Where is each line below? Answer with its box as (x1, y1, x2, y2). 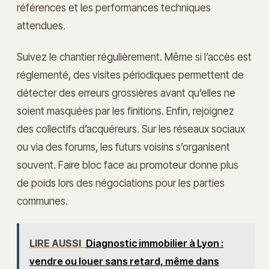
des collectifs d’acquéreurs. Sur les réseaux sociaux (17, 122, 245, 136)
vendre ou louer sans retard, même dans (29, 255, 220, 267)
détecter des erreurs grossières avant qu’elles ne (17, 86, 235, 100)
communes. (17, 195, 68, 208)
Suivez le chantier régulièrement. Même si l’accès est (17, 50, 252, 64)
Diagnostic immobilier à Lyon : (86, 237, 224, 249)
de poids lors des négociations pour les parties (17, 177, 225, 190)
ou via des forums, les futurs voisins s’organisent (17, 141, 230, 154)
